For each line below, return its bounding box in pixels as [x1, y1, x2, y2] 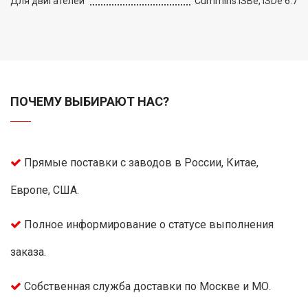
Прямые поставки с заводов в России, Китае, [24, 155, 258, 169]
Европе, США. [10, 183, 79, 197]
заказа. [10, 245, 46, 258]
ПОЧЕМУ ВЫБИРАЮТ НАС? [10, 93, 169, 109]
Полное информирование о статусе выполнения [24, 217, 274, 231]
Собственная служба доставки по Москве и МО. [24, 279, 271, 293]
